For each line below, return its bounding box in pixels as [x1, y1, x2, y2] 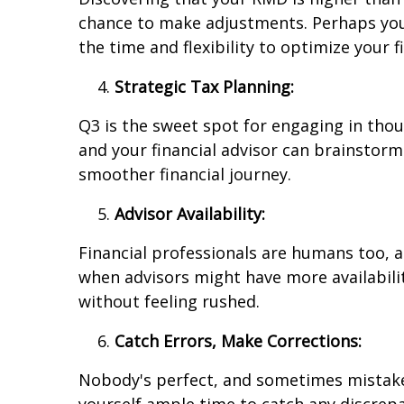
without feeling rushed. [78, 290, 260, 313]
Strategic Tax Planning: [115, 76, 294, 98]
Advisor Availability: [115, 203, 265, 225]
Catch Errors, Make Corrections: [115, 330, 362, 353]
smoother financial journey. [78, 163, 291, 186]
